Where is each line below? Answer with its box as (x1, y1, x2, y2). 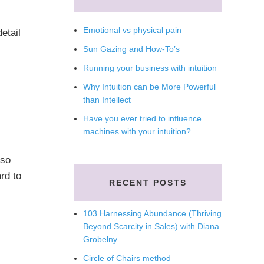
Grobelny (83, 235, 117, 244)
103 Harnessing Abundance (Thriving (83, 209, 222, 218)
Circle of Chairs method (83, 253, 171, 263)
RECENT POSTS (109, 178, 187, 187)
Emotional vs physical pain (83, 25, 181, 35)
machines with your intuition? (83, 127, 191, 136)
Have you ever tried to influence (83, 114, 202, 123)
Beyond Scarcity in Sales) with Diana (83, 222, 219, 231)
